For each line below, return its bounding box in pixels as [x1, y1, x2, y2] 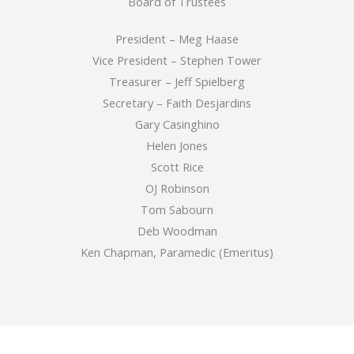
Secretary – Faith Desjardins [103, 95, 251, 111]
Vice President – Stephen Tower [92, 52, 262, 69]
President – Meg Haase [115, 31, 239, 47]
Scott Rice [150, 159, 204, 175]
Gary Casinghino [134, 116, 220, 133]
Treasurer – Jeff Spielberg [109, 73, 245, 90]
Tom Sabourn [141, 201, 213, 218]
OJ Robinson [145, 180, 209, 197]
